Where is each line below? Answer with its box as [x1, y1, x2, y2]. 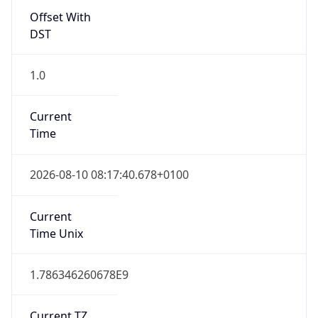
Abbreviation [29, 296, 99, 312]
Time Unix [29, 196, 83, 212]
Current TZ [29, 279, 87, 295]
